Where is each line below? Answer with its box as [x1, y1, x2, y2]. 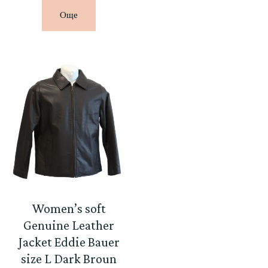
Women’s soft [32, 201, 106, 217]
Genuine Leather [23, 218, 115, 233]
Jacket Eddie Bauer [18, 234, 120, 250]
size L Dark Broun [21, 251, 117, 267]
